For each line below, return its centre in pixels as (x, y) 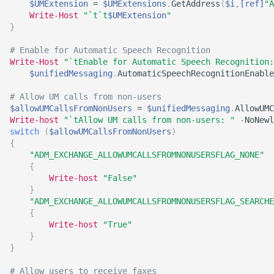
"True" (117, 224)
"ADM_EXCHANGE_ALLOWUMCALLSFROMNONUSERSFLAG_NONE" (147, 155)
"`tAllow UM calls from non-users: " (149, 120)
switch (24, 131)
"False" (120, 178)
